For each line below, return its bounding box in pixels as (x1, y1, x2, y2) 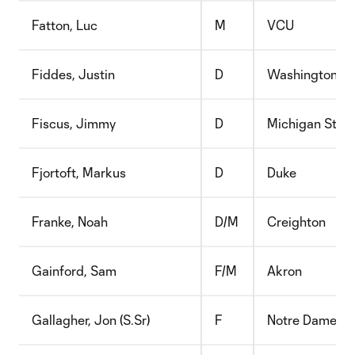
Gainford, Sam (32, 263, 116, 278)
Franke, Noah (32, 214, 108, 229)
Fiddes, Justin (32, 67, 115, 82)
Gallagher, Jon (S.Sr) (32, 312, 150, 327)
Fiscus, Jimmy (32, 116, 116, 131)
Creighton (267, 214, 326, 229)
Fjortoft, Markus (32, 165, 126, 180)
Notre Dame (267, 312, 337, 327)
